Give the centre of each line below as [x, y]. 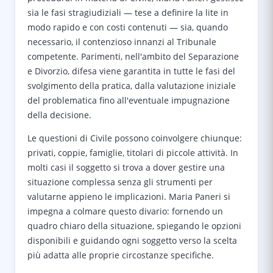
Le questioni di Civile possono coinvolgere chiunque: [135, 138]
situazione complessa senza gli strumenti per [120, 182]
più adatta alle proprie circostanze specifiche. [121, 255]
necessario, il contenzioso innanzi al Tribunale [122, 42]
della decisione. [59, 115]
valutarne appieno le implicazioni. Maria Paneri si [129, 197]
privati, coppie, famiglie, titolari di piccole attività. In [133, 153]
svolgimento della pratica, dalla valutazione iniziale [132, 86]
